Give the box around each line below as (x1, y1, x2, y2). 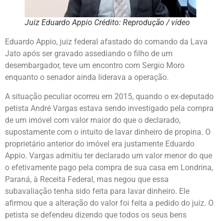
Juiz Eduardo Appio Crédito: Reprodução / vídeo (25, 18, 190, 28)
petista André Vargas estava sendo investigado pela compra (5, 103, 214, 113)
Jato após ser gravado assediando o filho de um (5, 49, 173, 59)
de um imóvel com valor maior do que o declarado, (5, 115, 181, 125)
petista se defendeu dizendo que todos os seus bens (5, 210, 186, 220)
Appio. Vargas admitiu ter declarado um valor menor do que (5, 150, 212, 160)
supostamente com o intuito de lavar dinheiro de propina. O (5, 127, 211, 137)
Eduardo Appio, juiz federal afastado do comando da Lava (5, 37, 208, 47)
